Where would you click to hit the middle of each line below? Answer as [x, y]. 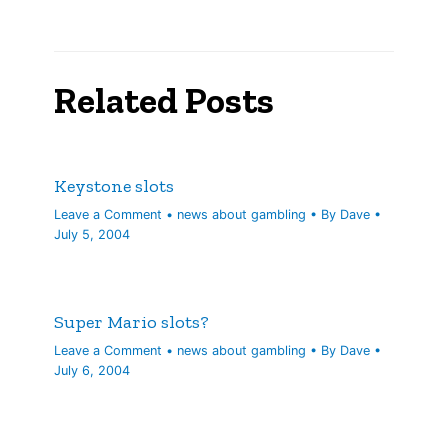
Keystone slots [114, 186]
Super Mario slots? [132, 321]
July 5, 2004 [92, 235]
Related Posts [164, 100]
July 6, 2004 [92, 370]
